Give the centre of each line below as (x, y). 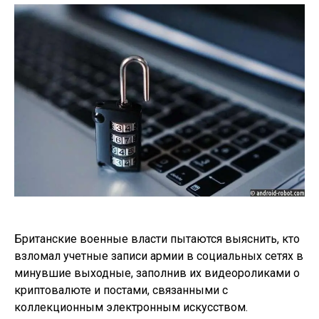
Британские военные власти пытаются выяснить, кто (157, 239)
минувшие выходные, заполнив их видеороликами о (157, 273)
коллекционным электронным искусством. (131, 308)
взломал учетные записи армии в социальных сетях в (159, 256)
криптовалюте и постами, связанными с (121, 291)
